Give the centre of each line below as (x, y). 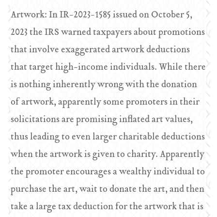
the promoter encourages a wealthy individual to (108, 172)
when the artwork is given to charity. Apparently (108, 155)
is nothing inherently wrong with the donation (104, 85)
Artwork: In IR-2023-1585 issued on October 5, (102, 15)
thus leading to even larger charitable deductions (108, 137)
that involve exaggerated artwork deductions (101, 50)
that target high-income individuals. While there (108, 68)
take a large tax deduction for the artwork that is (107, 207)
